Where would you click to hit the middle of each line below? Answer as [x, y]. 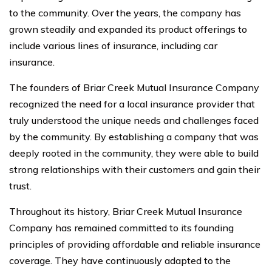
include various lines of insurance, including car [113, 45]
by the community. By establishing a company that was [134, 136]
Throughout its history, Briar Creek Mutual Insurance [126, 211]
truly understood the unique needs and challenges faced [134, 120]
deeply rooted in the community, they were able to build [134, 153]
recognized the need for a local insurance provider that [132, 104]
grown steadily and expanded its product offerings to [128, 29]
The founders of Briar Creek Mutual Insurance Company [134, 87]
